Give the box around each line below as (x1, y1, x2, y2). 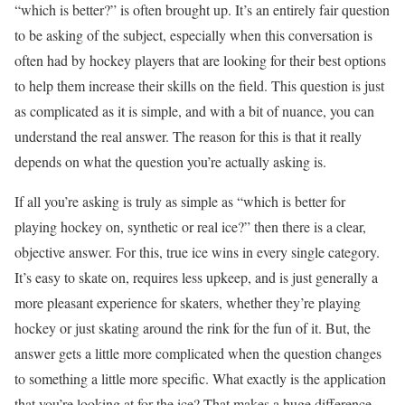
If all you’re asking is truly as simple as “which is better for (14, 192, 345, 212)
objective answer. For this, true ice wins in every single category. (14, 242, 380, 262)
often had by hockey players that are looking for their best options (14, 51, 386, 71)
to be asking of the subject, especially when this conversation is (14, 25, 372, 45)
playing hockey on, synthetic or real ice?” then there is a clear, (14, 217, 366, 237)
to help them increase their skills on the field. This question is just (14, 76, 384, 96)
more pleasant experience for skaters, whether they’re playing (14, 293, 361, 313)
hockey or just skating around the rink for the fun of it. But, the (14, 318, 371, 338)
